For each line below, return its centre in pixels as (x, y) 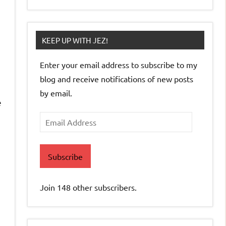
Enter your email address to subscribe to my (119, 65)
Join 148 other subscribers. (88, 187)
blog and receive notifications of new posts (117, 79)
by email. (56, 93)
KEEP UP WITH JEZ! (75, 40)
